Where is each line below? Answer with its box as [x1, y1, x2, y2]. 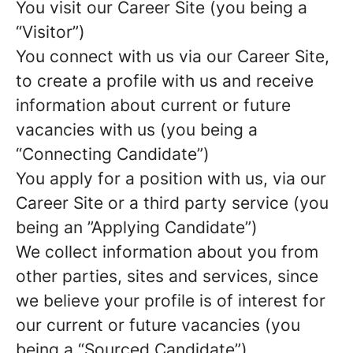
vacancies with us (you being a [16, 120, 258, 139]
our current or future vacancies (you [16, 315, 300, 335]
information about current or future [16, 95, 291, 115]
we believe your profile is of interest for [16, 291, 325, 310]
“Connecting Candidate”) [16, 144, 210, 164]
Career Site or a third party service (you [16, 193, 329, 213]
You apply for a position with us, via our [16, 169, 326, 188]
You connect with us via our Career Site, [16, 46, 329, 66]
